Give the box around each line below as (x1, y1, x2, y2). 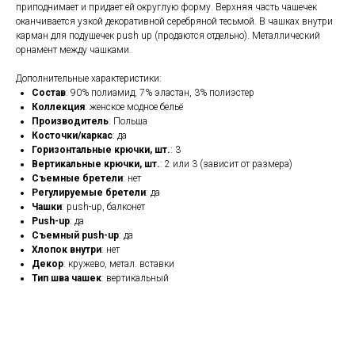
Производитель (32, 116, 109, 128)
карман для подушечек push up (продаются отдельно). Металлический (16, 30, 320, 42)
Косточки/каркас (32, 130, 113, 142)
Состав (32, 87, 66, 99)
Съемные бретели (32, 173, 123, 185)
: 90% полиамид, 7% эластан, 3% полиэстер (66, 87, 254, 99)
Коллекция (32, 101, 85, 113)
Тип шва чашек (32, 273, 101, 284)
